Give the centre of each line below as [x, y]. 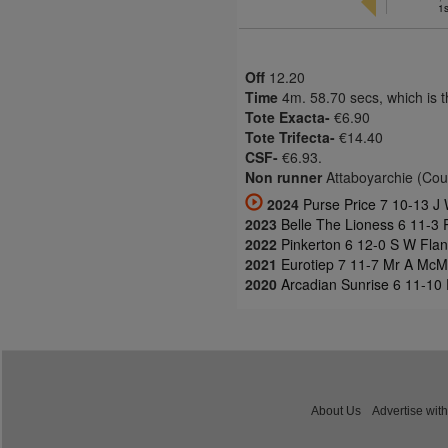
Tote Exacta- [287, 117]
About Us [336, 410]
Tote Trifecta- [290, 137]
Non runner [283, 177]
